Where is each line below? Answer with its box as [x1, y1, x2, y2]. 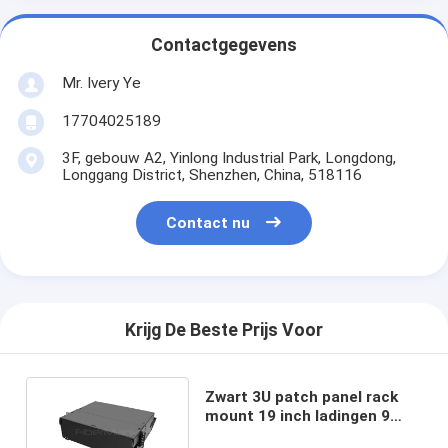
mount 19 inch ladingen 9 [204, 406, 390, 425]
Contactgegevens [151, 35, 297, 56]
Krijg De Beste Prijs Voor [125, 320, 323, 341]
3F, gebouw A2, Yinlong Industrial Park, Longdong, [61, 148, 396, 167]
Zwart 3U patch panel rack [204, 387, 398, 406]
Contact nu [166, 214, 251, 233]
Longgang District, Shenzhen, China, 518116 [61, 165, 362, 184]
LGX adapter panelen [204, 425, 359, 444]
